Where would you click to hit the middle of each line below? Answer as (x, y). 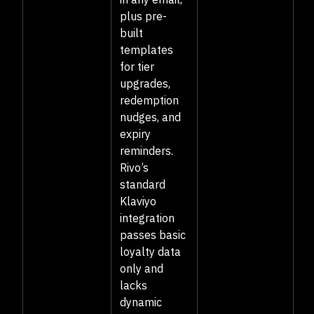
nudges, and (150, 117)
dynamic (141, 302)
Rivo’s (134, 168)
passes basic (153, 235)
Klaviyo (138, 201)
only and (142, 268)
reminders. (146, 151)
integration (147, 218)
